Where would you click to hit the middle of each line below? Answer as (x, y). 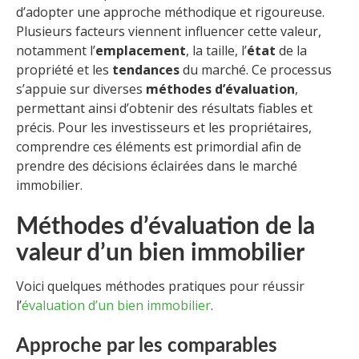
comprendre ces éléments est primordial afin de (159, 146)
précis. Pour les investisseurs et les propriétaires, (164, 127)
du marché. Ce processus (256, 69)
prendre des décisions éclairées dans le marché (157, 165)
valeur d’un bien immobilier (160, 253)
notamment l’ (56, 50)
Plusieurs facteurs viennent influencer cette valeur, (169, 31)
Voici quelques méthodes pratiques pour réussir (160, 286)
